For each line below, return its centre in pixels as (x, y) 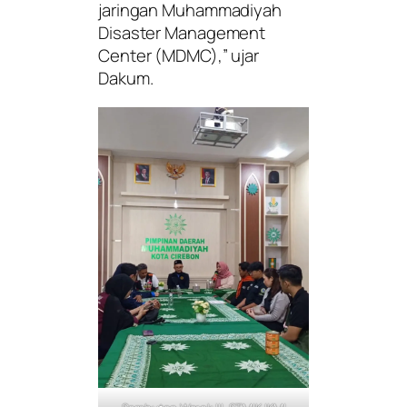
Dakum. (126, 79)
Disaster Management (182, 33)
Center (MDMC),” (163, 56)
